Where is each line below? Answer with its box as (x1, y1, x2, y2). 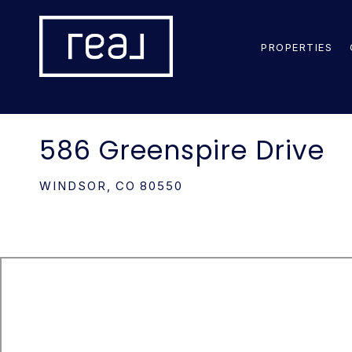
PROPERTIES (261, 40, 332, 53)
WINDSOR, (39, 178, 112, 193)
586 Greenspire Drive (39, 132, 324, 169)
